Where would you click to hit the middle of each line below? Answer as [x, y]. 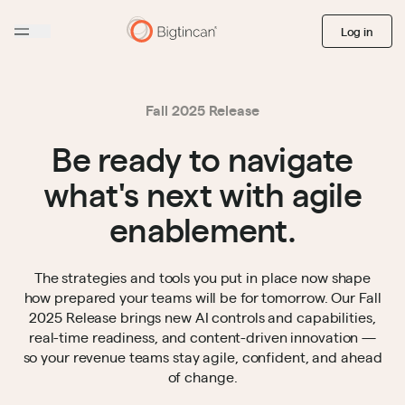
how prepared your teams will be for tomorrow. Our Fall [202, 297]
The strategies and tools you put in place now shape [202, 277]
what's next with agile [202, 193]
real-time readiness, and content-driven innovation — [202, 337]
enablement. [202, 228]
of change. [202, 377]
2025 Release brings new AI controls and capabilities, [202, 317]
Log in [357, 31]
